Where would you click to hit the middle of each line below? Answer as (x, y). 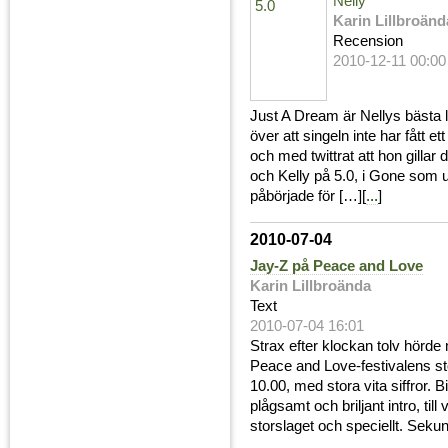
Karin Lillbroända (310, 286)
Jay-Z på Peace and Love (336, 266)
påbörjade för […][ (308, 196)
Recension (368, 41)
